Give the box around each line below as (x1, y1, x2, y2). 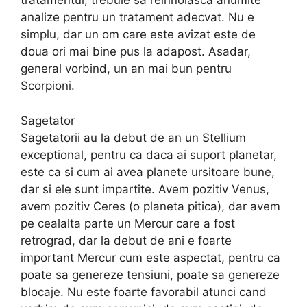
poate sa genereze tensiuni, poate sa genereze (21, 267, 280, 282)
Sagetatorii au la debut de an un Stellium (21, 130, 246, 145)
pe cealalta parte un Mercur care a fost (21, 216, 235, 230)
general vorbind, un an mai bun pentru (21, 62, 232, 76)
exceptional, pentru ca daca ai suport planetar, (21, 147, 277, 162)
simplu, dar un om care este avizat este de (21, 27, 256, 42)
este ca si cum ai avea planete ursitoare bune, (21, 164, 275, 179)
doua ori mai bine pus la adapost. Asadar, (21, 45, 251, 59)
